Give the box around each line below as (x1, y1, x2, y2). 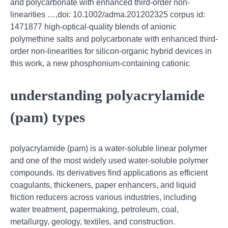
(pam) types (10, 108, 85, 125)
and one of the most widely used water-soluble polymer (10, 156, 208, 165)
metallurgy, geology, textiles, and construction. (10, 217, 175, 226)
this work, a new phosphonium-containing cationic (10, 59, 190, 68)
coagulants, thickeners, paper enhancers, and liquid (10, 181, 196, 190)
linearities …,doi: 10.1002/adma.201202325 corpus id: (10, 10, 205, 19)
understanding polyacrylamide (10, 87, 205, 103)
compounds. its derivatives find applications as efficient (10, 168, 208, 178)
